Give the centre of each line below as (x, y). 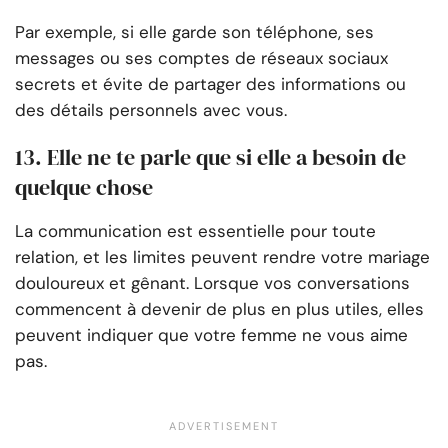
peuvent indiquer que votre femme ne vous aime (211, 335)
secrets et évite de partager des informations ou (210, 84)
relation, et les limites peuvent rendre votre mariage (222, 257)
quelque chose (84, 187)
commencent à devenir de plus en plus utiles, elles (219, 309)
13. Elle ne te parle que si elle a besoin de (210, 157)
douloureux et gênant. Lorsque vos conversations (212, 283)
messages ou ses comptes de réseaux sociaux (201, 58)
